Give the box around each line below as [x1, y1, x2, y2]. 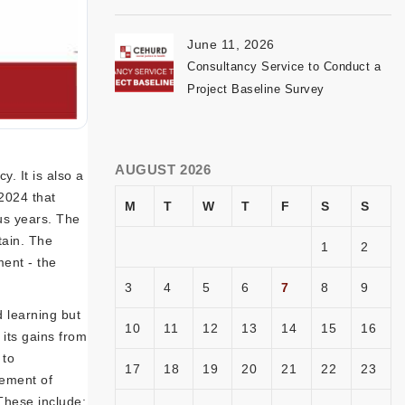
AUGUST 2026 [115, 162, 212, 177]
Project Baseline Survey [187, 82, 325, 96]
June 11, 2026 [187, 37, 275, 52]
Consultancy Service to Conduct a [187, 60, 381, 73]
